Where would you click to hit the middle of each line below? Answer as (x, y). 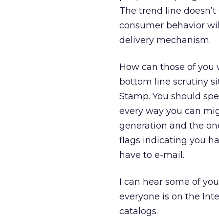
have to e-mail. (152, 155)
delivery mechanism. (165, 40)
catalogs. (139, 211)
